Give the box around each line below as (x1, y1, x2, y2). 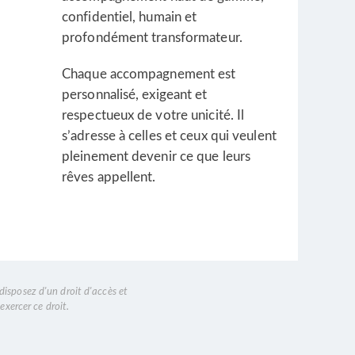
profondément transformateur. (62, 31, 242, 44)
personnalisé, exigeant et (62, 88, 208, 101)
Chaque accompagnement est (62, 67, 236, 81)
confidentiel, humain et (62, 10, 197, 24)
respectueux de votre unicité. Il (62, 109, 245, 122)
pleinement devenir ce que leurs (62, 150, 251, 163)
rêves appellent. (62, 170, 156, 184)
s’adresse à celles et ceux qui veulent (62, 129, 277, 143)
